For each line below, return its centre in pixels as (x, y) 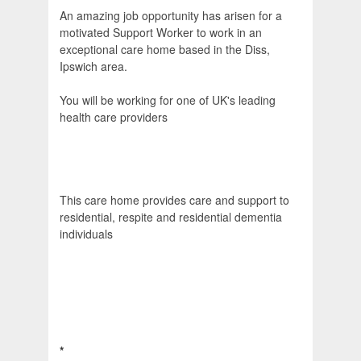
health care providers (114, 117)
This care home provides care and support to (174, 200)
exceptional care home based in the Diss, (165, 50)
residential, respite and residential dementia (171, 217)
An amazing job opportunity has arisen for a (171, 16)
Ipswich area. (93, 66)
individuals (86, 234)
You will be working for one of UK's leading (168, 100)
